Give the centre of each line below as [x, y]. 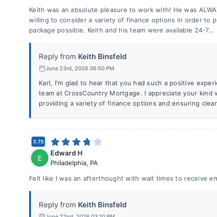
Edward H [66, 153]
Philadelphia [68, 163]
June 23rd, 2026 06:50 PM [80, 68]
